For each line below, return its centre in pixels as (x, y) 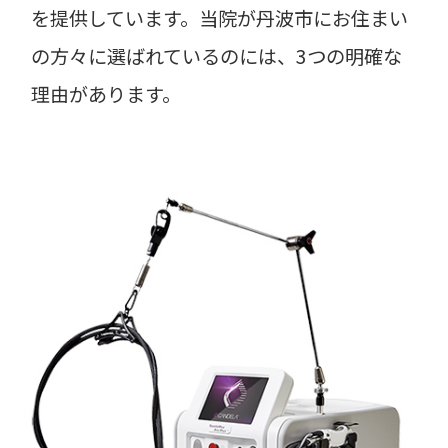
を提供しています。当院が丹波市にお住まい (220, 17)
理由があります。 (106, 93)
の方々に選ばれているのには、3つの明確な (217, 55)
